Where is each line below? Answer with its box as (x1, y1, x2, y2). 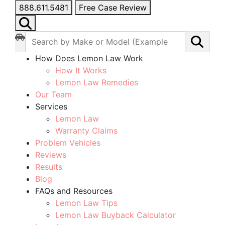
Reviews (35, 150, 66, 160)
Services (35, 101, 67, 112)
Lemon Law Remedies (55, 77, 138, 88)
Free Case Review (79, 3, 147, 13)
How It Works (55, 65, 106, 76)
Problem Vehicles (35, 138, 100, 148)
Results (35, 162, 62, 172)
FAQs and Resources (35, 186, 113, 196)
